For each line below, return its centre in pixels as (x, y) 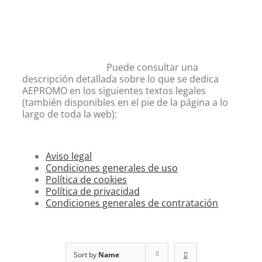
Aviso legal (69, 156)
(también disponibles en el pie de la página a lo (125, 102)
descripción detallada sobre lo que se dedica (120, 79)
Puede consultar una (152, 67)
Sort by (86, 254)
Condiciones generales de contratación (132, 203)
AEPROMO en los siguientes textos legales (114, 90)
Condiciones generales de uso (112, 168)
